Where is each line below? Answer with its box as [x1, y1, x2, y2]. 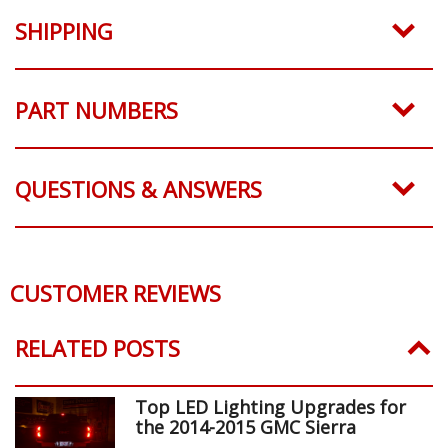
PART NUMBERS [15, 94, 178, 125]
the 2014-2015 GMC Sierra [135, 414, 356, 439]
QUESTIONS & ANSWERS [15, 173, 262, 204]
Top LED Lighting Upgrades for [135, 394, 406, 419]
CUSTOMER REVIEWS [10, 277, 221, 308]
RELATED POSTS [15, 332, 180, 363]
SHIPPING [15, 15, 113, 46]
